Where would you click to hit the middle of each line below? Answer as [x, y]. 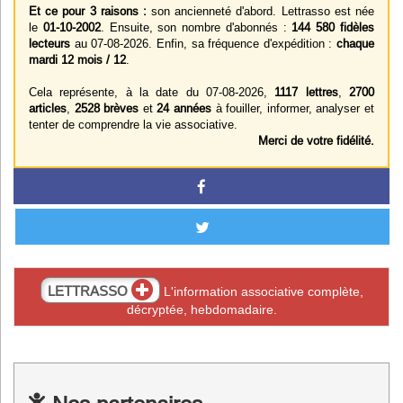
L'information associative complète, [261, 292]
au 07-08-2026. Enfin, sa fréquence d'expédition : [203, 44]
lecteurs [49, 44]
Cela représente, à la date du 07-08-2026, [152, 92]
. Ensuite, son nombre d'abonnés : [196, 27]
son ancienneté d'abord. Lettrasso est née [260, 11]
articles [48, 108]
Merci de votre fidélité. [316, 141]
